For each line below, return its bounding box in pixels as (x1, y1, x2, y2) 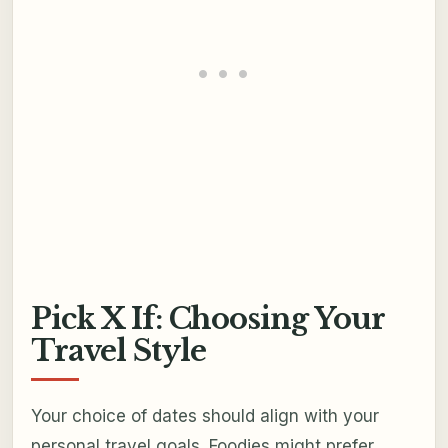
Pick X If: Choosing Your (30, 301, 385, 338)
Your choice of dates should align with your (30, 405, 379, 426)
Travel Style (30, 333, 206, 370)
